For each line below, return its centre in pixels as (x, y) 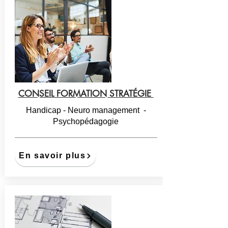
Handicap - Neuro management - (86, 110)
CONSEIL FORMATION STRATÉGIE (86, 94)
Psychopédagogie (86, 121)
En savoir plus (52, 155)
